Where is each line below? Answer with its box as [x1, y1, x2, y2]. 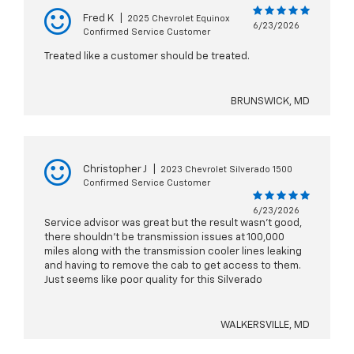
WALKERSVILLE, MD [220, 320, 310, 331]
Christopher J [83, 164, 147, 175]
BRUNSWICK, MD [231, 96, 310, 107]
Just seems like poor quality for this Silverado [44, 275, 262, 286]
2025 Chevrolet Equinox [127, 14, 230, 24]
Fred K [83, 13, 114, 24]
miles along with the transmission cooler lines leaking [44, 247, 302, 258]
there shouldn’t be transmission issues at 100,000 [44, 232, 284, 243]
